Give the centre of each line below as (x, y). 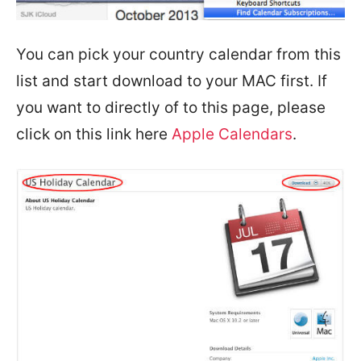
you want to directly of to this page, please (171, 108)
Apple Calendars (232, 135)
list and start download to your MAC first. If (172, 81)
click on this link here (94, 135)
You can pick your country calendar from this (178, 55)
